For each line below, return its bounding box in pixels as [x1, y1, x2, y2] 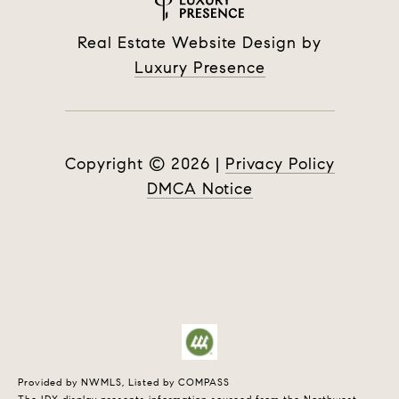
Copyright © [64, 154, 166, 175]
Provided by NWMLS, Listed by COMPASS [18, 377, 230, 389]
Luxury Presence [134, 58, 265, 78]
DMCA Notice [146, 179, 253, 199]
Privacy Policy [224, 154, 335, 175]
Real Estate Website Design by [77, 33, 322, 53]
